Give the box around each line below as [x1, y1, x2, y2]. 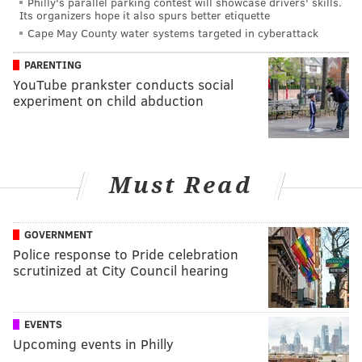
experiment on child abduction [13, 91, 204, 111]
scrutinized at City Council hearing [13, 260, 229, 280]
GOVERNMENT [24, 226, 93, 242]
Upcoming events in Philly [13, 334, 174, 353]
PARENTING [24, 57, 82, 73]
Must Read [109, 172, 253, 200]
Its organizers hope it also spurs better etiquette [19, 7, 270, 23]
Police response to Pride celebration [13, 244, 238, 263]
